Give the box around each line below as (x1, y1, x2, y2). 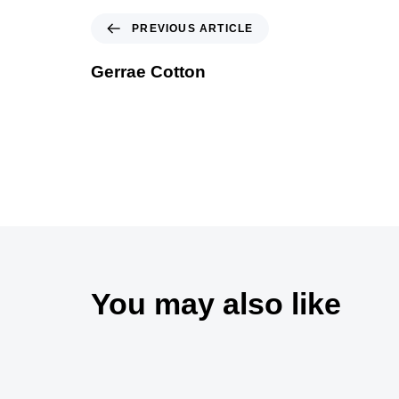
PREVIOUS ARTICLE (132, 21, 254, 35)
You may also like (91, 287, 341, 322)
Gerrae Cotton (91, 61, 206, 81)
